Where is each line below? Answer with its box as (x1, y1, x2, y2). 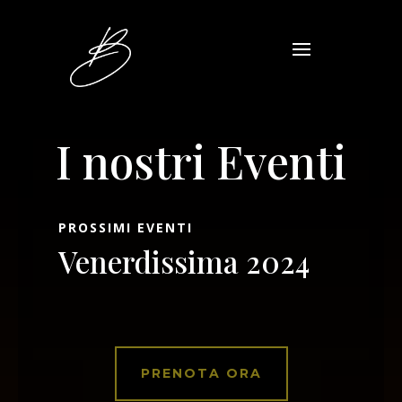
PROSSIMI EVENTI (58, 219, 194, 237)
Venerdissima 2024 (58, 241, 310, 282)
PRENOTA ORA (140, 365, 262, 382)
